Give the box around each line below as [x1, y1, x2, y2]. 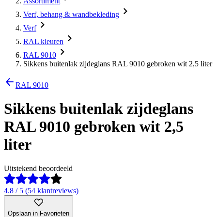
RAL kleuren [23, 37, 63, 46]
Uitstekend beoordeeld [4, 164, 73, 172]
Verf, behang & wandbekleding [23, 10, 119, 18]
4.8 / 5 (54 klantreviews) [4, 186, 78, 195]
